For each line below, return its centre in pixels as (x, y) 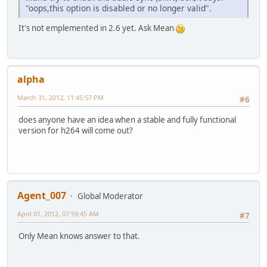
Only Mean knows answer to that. (79, 236)
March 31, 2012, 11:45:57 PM (60, 97)
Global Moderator (110, 196)
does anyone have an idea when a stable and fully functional (127, 119)
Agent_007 (42, 195)
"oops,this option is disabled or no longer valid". (119, 8)
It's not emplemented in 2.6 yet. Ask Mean (97, 28)
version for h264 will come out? (76, 130)
